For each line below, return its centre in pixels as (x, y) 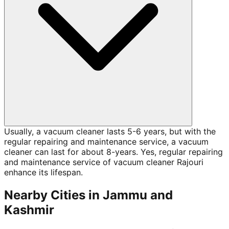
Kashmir (29, 210)
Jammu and (138, 195)
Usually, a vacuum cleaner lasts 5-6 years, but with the (110, 131)
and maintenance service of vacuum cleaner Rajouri (104, 162)
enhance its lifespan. (43, 172)
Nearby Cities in (53, 195)
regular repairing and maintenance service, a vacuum (106, 141)
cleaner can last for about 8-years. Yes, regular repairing (113, 152)
